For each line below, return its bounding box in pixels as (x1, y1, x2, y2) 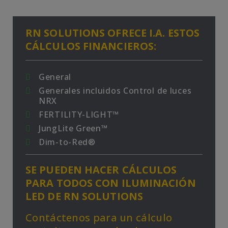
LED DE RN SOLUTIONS (25, 189, 143, 203)
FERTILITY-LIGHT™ (39, 109, 120, 120)
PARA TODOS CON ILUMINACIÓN (25, 176, 196, 190)
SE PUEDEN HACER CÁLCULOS (25, 163, 177, 177)
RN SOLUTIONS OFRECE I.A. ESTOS (25, 26, 200, 40)
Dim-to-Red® (39, 136, 96, 148)
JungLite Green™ (39, 123, 108, 134)
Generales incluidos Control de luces (39, 85, 192, 96)
